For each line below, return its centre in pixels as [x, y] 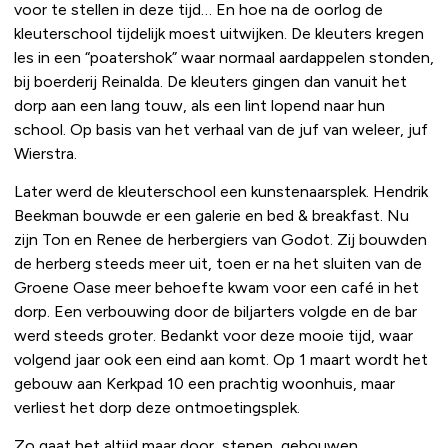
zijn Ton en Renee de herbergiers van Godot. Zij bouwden [220, 239]
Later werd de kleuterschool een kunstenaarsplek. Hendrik [221, 191]
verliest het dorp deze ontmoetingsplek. [157, 407]
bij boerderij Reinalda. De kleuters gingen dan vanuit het [210, 81]
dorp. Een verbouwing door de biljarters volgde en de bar [215, 311]
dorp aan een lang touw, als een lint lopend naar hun [199, 105]
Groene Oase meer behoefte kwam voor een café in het [216, 287]
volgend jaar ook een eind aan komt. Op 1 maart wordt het [221, 359]
